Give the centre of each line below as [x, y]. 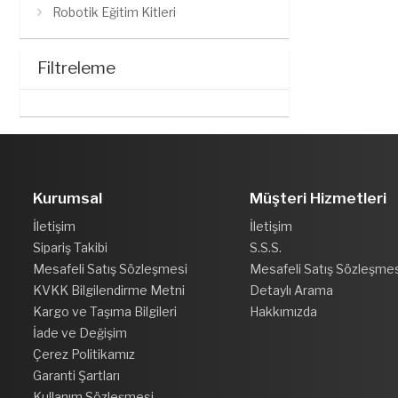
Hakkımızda [283, 311]
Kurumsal [68, 198]
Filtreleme [76, 68]
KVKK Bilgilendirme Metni [109, 290]
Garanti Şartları [76, 375]
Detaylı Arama [291, 290]
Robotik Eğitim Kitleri [114, 12]
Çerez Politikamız [84, 354]
